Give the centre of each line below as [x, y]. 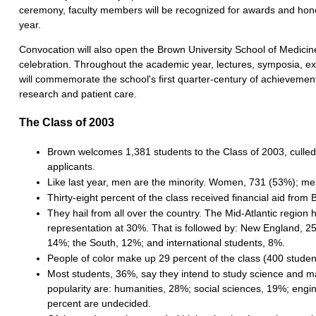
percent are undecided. [99, 303]
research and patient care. [78, 94]
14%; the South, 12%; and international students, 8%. [166, 242]
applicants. [71, 166]
